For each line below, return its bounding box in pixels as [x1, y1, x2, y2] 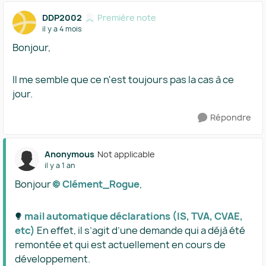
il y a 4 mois [42, 23, 82, 34]
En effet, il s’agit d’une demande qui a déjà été [35, 224, 245, 237]
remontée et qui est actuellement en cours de [15, 238, 226, 251]
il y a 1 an [45, 160, 75, 170]
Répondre [210, 112, 251, 123]
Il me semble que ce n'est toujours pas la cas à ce [12, 73, 234, 86]
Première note [97, 11, 156, 23]
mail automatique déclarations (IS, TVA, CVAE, [24, 210, 243, 223]
